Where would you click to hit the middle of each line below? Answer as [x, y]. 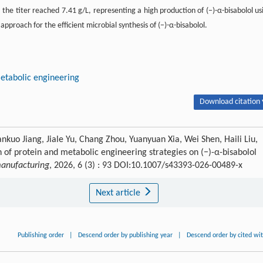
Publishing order [41, 236]
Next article [119, 193]
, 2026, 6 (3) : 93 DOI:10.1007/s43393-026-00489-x [146, 166]
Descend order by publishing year [126, 236]
